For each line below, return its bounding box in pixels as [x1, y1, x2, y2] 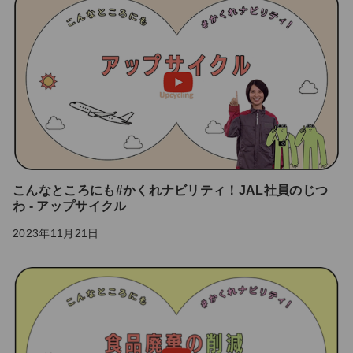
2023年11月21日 [13, 227, 99, 240]
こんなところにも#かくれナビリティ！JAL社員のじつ [13, 184, 329, 198]
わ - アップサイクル [13, 199, 127, 214]
